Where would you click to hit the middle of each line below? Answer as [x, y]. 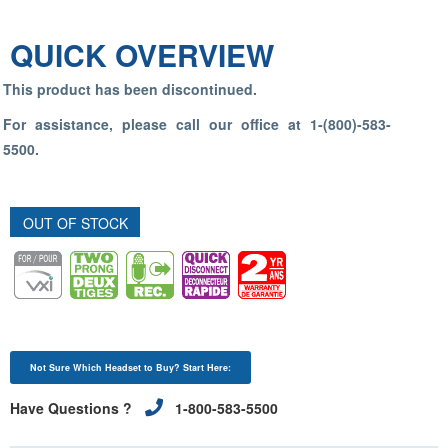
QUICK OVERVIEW [142, 54]
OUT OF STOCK [75, 223]
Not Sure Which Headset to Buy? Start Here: [130, 367]
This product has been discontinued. [130, 89]
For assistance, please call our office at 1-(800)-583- [197, 124]
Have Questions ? [73, 408]
